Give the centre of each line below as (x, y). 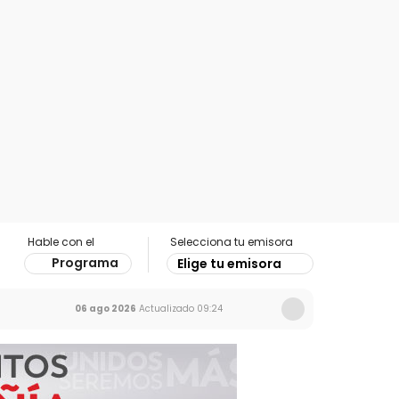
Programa (85, 263)
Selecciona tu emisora (232, 242)
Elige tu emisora (229, 264)
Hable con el (61, 242)
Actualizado (165, 309)
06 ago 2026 (106, 309)
